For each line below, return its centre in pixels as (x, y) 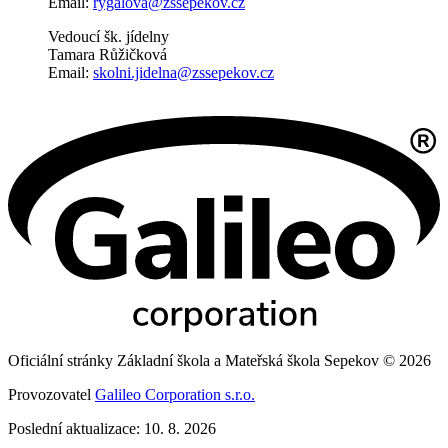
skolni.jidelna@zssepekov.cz (183, 72)
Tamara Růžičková (109, 54)
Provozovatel (51, 394)
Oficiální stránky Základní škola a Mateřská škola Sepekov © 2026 (219, 360)
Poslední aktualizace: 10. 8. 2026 (112, 428)
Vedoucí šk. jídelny (108, 36)
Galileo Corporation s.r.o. (175, 394)
